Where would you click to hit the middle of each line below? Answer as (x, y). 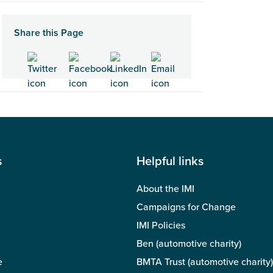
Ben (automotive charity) (189, 243)
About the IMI (165, 189)
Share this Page (49, 33)
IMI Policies (161, 225)
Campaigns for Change (186, 207)
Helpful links (170, 161)
